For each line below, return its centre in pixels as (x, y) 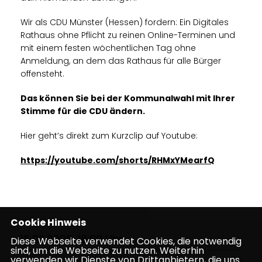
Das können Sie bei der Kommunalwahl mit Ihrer (128, 98)
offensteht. (42, 73)
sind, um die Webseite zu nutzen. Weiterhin (107, 251)
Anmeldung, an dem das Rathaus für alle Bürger (121, 61)
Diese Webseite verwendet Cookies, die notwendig (126, 241)
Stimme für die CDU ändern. (83, 111)
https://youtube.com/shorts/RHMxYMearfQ (118, 160)
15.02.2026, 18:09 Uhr (72, 239)
